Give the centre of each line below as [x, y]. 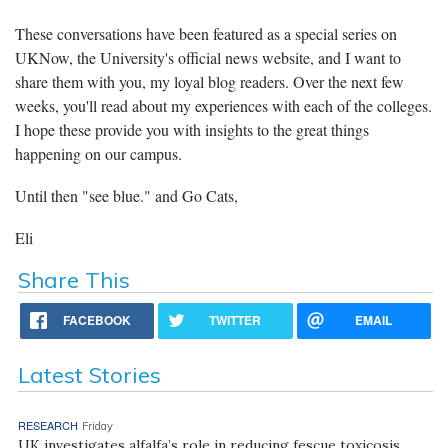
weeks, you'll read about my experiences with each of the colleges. [223, 105]
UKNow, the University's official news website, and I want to [208, 57]
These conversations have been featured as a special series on [206, 33]
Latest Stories [89, 374]
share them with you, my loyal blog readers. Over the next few [209, 81]
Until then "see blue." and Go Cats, [126, 195]
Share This [73, 279]
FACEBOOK [97, 319]
